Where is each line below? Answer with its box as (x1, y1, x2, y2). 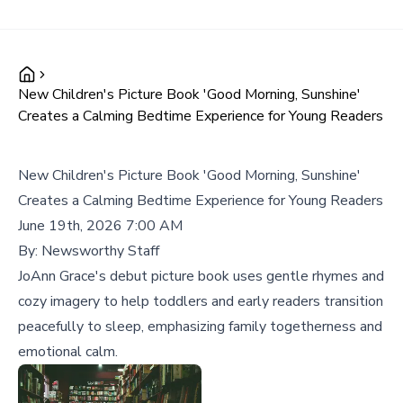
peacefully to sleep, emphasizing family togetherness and (18, 317, 382, 336)
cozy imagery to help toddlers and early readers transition (18, 291, 383, 311)
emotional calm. (18, 342, 118, 362)
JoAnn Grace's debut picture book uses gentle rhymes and (18, 266, 384, 286)
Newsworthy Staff (41, 241, 159, 261)
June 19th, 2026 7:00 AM (18, 216, 183, 236)
